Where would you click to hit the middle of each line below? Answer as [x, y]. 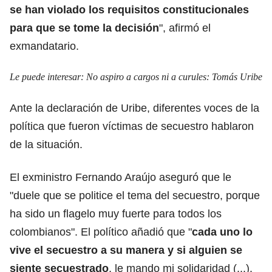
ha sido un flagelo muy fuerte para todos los [116, 213]
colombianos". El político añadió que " [101, 232]
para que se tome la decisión [84, 28]
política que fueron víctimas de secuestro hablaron [132, 126]
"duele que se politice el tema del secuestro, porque [135, 195]
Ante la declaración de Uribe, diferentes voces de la [134, 108]
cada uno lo [222, 232]
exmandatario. [44, 46]
